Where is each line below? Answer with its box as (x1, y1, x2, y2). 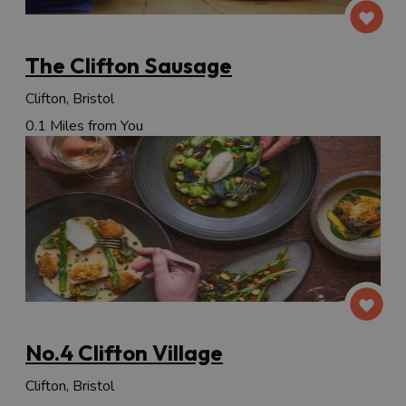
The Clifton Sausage (25, 52, 232, 80)
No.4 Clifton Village (25, 338, 223, 366)
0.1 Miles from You (25, 116, 143, 137)
